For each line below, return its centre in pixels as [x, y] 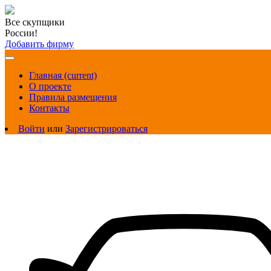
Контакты [49, 108]
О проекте [50, 86]
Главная [47, 75]
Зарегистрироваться [106, 129]
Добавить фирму [39, 44]
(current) [80, 75]
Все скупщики [35, 22]
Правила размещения [73, 97]
